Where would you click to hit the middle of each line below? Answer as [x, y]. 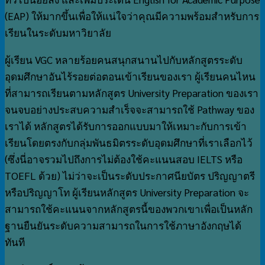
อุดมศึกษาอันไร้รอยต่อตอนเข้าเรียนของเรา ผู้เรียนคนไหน [130, 76]
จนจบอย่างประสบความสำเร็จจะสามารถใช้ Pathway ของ [130, 109]
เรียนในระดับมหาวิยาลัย [58, 33]
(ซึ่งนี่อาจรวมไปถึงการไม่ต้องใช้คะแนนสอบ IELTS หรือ [124, 159]
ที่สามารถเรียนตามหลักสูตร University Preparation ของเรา [132, 93]
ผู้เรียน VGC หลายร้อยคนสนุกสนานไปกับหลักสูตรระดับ [124, 59]
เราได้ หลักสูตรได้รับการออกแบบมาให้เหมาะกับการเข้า [126, 126]
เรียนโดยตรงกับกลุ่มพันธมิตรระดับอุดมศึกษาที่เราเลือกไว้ [129, 142]
